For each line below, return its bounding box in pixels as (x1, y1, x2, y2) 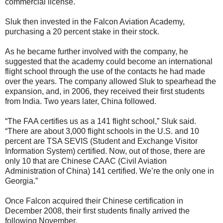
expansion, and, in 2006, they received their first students (5, 87, 205, 96)
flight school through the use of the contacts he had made (5, 67, 205, 76)
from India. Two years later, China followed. (5, 97, 156, 106)
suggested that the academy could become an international (5, 57, 213, 66)
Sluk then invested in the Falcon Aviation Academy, (5, 17, 185, 26)
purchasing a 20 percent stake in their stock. (5, 27, 159, 36)
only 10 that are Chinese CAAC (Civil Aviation (5, 156, 167, 165)
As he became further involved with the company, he (5, 47, 188, 56)
